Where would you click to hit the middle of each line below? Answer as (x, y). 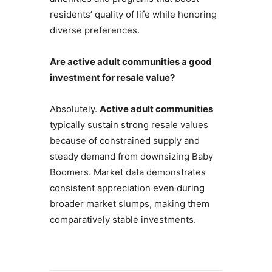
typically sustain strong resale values (129, 125)
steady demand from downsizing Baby (131, 157)
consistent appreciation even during (127, 188)
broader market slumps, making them (129, 204)
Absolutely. (74, 109)
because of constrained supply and (124, 141)
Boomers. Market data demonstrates (127, 172)
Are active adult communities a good (131, 62)
